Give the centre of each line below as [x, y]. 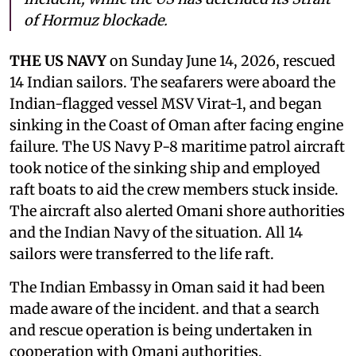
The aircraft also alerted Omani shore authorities [177, 211]
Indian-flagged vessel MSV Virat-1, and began [166, 103]
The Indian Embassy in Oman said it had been [167, 287]
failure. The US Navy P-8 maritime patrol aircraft [177, 146]
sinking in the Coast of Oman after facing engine [176, 125]
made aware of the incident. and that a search [164, 308]
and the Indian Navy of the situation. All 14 [156, 232]
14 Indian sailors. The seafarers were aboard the [172, 82]
